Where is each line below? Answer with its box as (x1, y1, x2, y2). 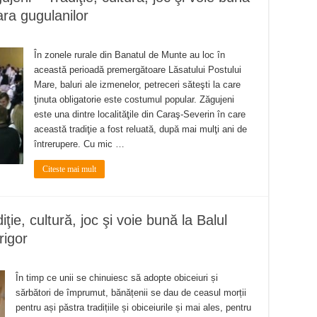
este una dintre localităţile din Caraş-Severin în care (34, 109, 246, 120)
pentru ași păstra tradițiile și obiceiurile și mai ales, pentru (16, 302, 251, 313)
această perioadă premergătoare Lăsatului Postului (34, 64, 241, 76)
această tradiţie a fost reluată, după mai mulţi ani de (34, 124, 247, 135)
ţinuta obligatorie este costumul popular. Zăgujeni (34, 94, 234, 105)
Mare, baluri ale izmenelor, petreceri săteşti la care (34, 79, 241, 91)
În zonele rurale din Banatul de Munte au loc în (34, 50, 225, 61)
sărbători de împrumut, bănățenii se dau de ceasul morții (16, 287, 246, 299)
